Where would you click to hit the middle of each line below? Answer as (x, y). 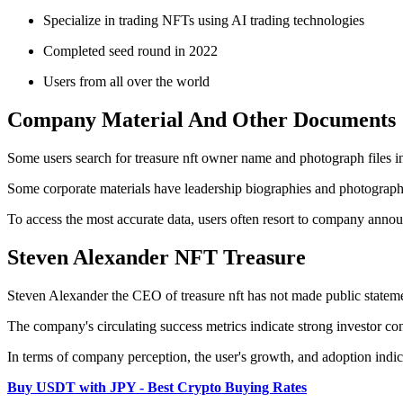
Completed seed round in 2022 (130, 51)
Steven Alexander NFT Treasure (157, 258)
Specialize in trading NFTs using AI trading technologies (204, 21)
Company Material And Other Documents (201, 120)
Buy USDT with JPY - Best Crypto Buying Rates (157, 387)
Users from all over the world (126, 82)
